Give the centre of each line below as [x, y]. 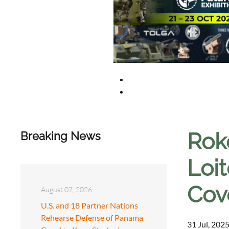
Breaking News [61, 136]
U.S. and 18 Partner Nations [89, 205]
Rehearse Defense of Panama [92, 217]
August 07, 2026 [66, 189]
